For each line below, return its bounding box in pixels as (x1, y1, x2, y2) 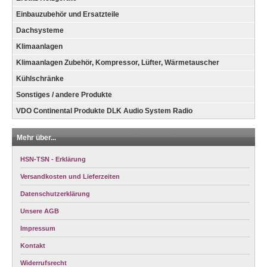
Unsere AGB (20, 207, 59, 215)
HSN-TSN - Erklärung (20, 155, 86, 163)
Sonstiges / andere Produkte (16, 90, 112, 99)
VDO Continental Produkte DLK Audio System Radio (16, 106, 193, 115)
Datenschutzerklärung (20, 190, 90, 197)
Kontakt (20, 241, 45, 249)
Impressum (20, 224, 55, 232)
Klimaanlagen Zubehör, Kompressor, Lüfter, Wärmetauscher (16, 58, 219, 67)
